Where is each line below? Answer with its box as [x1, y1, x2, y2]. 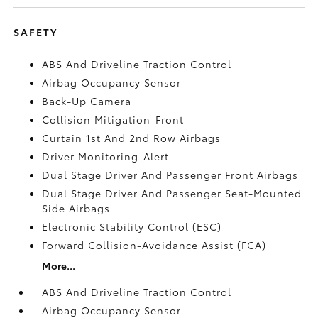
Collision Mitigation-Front [42, 111, 185, 126]
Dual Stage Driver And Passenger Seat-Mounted [42, 185, 302, 200]
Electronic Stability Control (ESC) [42, 219, 222, 234]
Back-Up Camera [42, 93, 132, 108]
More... [42, 258, 76, 273]
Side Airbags [42, 200, 111, 215]
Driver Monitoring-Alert [42, 148, 170, 163]
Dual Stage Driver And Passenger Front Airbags [42, 167, 299, 182]
